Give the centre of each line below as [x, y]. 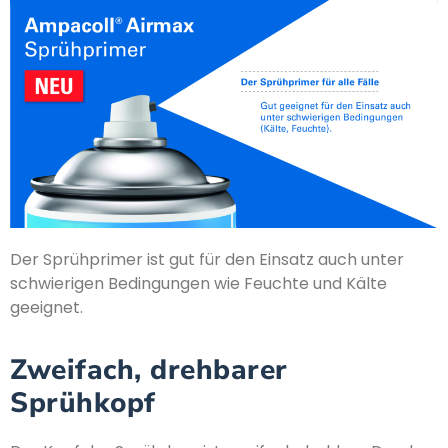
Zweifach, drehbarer [149, 370]
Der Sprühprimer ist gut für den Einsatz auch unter [207, 259]
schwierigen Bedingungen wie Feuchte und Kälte [198, 283]
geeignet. [46, 307]
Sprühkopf [83, 403]
